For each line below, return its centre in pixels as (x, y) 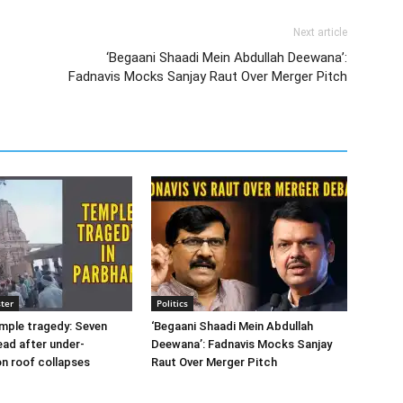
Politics (172, 303)
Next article (320, 32)
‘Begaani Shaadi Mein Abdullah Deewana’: (227, 58)
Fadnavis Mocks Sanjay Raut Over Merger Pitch (208, 76)
